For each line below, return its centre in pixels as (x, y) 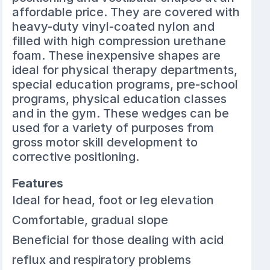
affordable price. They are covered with (126, 12)
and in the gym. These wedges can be (121, 113)
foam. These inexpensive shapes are (117, 55)
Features (38, 183)
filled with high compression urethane (119, 41)
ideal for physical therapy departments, (125, 70)
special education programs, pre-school (125, 84)
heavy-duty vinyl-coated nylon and (114, 26)
